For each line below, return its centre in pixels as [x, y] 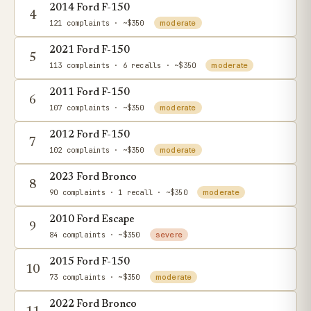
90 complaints [77, 192]
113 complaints [79, 65]
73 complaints [77, 277]
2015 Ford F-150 [90, 262]
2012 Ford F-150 [90, 135]
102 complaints [79, 150]
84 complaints [77, 235]
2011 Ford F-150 [90, 93]
